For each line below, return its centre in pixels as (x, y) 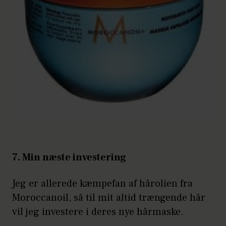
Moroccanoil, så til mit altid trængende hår (109, 198)
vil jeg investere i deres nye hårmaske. (98, 212)
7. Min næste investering (69, 158)
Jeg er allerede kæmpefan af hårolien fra (102, 184)
